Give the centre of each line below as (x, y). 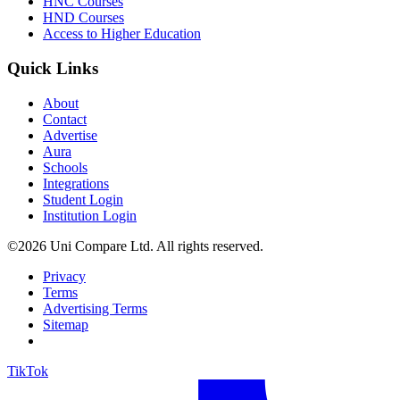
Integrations (76, 183)
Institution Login (90, 215)
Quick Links (53, 68)
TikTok (28, 371)
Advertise (70, 135)
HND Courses (83, 18)
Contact (65, 119)
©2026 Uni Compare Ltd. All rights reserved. (135, 246)
